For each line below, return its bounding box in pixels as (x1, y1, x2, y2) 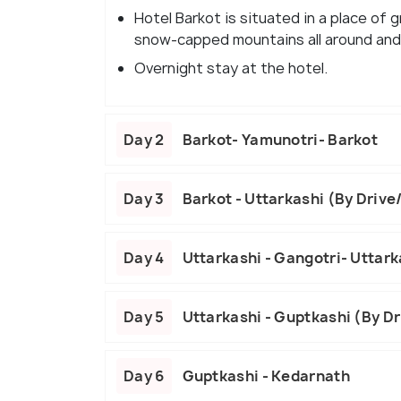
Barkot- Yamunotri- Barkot (182, 130, 378, 150)
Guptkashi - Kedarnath (182, 366, 350, 387)
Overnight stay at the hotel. (134, 58, 328, 79)
